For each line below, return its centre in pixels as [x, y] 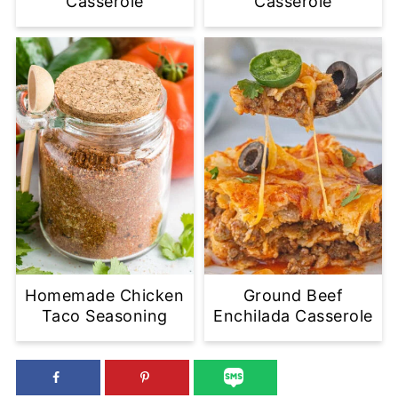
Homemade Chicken [105, 295]
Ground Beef [293, 295]
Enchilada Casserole [293, 315]
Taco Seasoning [104, 315]
